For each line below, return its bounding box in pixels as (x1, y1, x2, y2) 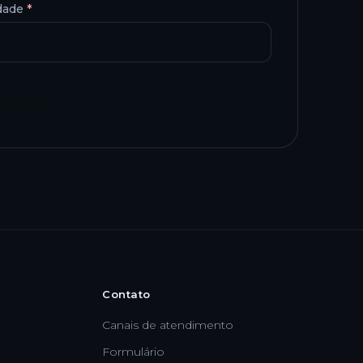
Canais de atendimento (102, 318, 234, 333)
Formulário (102, 344, 165, 360)
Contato (102, 288, 151, 301)
